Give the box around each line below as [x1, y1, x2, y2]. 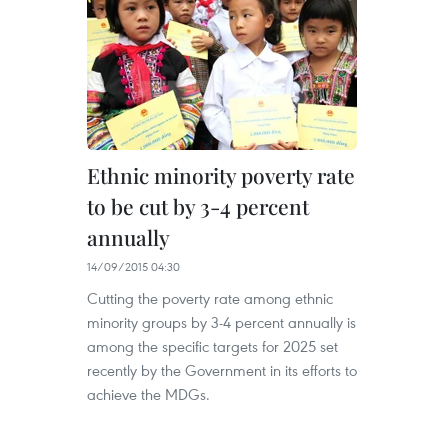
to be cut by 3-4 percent [87, 192, 309, 220]
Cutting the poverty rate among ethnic [87, 288, 333, 308]
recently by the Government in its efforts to [87, 360, 357, 380]
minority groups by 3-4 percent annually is [87, 312, 356, 332]
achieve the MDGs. [87, 384, 210, 404]
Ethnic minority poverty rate [87, 161, 355, 189]
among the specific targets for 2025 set [87, 336, 338, 356]
